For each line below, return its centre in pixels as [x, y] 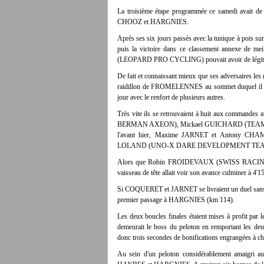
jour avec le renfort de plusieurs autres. [172, 97]
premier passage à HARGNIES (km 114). [177, 200]
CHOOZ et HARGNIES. [153, 22]
